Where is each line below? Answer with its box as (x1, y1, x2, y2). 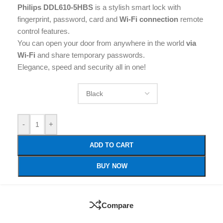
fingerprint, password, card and (17, 15, 119, 24)
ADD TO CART (90, 141, 133, 149)
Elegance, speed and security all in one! (17, 63, 146, 72)
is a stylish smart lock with (93, 3, 181, 12)
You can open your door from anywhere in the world (17, 39, 186, 48)
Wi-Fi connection (119, 15, 178, 24)
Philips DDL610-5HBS (17, 3, 93, 12)
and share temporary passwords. (35, 51, 145, 60)
